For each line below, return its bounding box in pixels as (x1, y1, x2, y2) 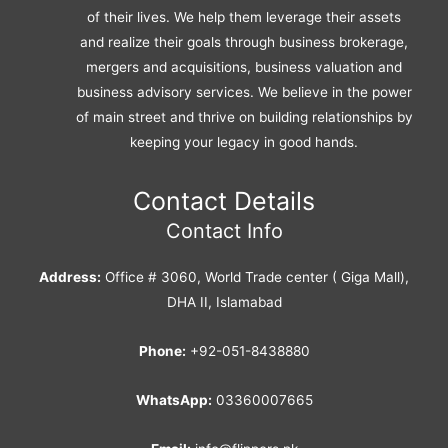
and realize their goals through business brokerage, (80, 33, 408, 50)
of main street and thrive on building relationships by (75, 108, 413, 125)
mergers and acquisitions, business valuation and (86, 58, 402, 75)
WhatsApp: (135, 392, 212, 409)
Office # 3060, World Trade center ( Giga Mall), (101, 269, 409, 286)
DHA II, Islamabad (166, 294, 282, 311)
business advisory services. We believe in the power (76, 83, 412, 100)
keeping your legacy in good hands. (130, 133, 358, 150)
